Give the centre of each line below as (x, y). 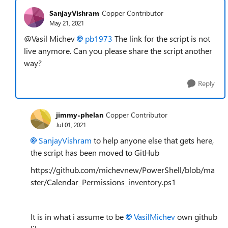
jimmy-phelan (80, 115)
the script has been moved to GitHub (95, 152)
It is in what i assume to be (78, 217)
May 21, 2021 (67, 23)
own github (196, 217)
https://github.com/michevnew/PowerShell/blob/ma (123, 170)
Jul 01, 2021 (71, 124)
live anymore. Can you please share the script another (118, 51)
